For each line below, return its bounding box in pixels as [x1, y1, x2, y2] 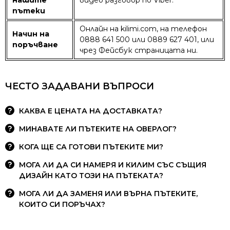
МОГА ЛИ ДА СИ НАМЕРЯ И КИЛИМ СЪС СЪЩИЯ [19, 160, 206, 169]
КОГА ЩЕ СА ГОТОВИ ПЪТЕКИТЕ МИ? [19, 142, 163, 151]
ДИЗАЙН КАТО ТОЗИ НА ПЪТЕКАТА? [19, 170, 163, 180]
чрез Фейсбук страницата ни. [80, 45, 198, 55]
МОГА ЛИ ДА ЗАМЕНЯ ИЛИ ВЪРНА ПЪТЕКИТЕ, [19, 188, 198, 198]
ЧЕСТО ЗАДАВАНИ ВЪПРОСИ [5, 80, 154, 92]
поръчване [12, 40, 58, 49]
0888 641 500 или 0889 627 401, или [80, 34, 214, 44]
